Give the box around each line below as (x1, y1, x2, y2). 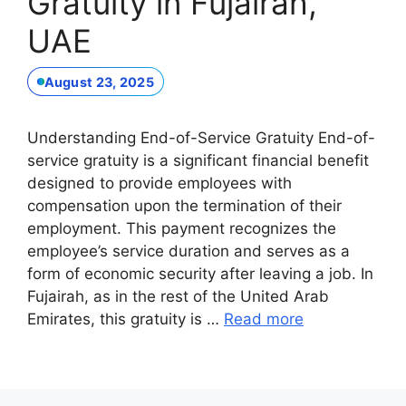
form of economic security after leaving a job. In (27, 265, 373, 284)
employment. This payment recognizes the (27, 219, 336, 238)
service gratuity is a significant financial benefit (27, 151, 369, 170)
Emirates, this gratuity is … (27, 310, 224, 329)
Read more (224, 310, 304, 329)
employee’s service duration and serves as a (27, 242, 350, 261)
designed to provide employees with (27, 174, 292, 193)
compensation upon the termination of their (27, 197, 342, 216)
